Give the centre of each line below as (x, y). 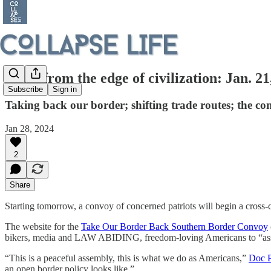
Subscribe (25, 90)
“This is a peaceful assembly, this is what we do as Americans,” (127, 258)
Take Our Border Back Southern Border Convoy (175, 226)
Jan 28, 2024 (29, 128)
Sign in (65, 90)
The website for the (43, 226)
